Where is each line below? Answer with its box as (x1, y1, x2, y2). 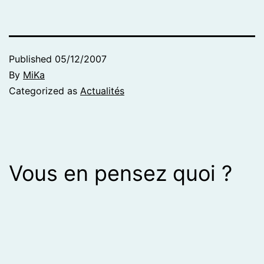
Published (9, 52, 55, 65)
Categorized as (9, 84, 80, 97)
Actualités (80, 84, 124, 97)
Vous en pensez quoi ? (9, 160, 232, 186)
